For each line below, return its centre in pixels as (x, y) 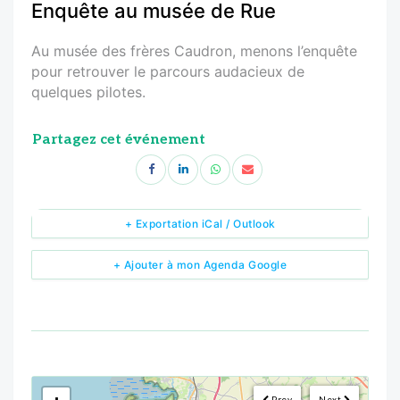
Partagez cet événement (119, 139)
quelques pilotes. (88, 92)
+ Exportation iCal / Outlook (200, 223)
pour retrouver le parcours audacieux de (168, 71)
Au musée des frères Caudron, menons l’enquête (194, 50)
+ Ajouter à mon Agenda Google (200, 264)
